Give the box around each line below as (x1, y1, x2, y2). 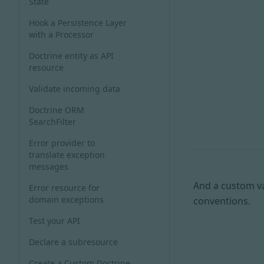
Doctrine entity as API (29, 50, 114, 61)
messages (29, 161, 68, 172)
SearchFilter (29, 116, 76, 127)
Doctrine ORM (29, 104, 84, 115)
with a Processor (29, 29, 94, 40)
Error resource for (29, 182, 100, 193)
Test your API (29, 215, 80, 226)
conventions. (193, 194, 250, 207)
